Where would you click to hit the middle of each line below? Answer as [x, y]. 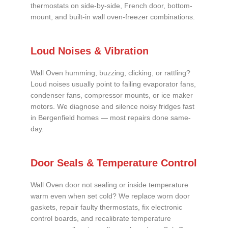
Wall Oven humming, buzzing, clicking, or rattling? [110, 73]
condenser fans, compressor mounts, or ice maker [112, 96]
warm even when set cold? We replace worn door [110, 196]
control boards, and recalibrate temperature [101, 218]
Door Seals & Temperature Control [114, 163]
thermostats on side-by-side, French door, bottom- [111, 6]
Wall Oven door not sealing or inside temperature [109, 185]
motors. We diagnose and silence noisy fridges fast [112, 107]
